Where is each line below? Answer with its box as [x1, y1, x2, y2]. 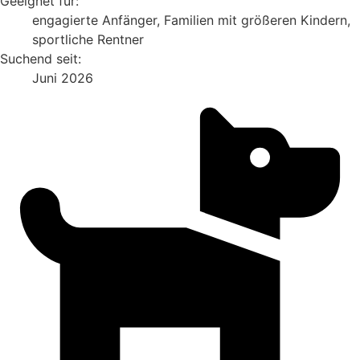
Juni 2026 [32, 69, 93, 86]
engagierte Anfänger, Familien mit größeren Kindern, [32, 11, 350, 28]
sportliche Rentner [32, 31, 144, 47]
